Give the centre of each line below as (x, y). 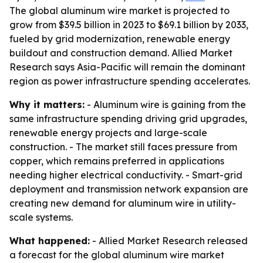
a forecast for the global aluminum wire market (117, 255)
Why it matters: (47, 104)
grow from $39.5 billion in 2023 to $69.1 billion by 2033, (129, 25)
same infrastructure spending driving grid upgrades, (128, 119)
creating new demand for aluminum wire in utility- (123, 203)
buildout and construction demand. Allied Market (121, 53)
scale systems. (41, 217)
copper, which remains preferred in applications (117, 161)
